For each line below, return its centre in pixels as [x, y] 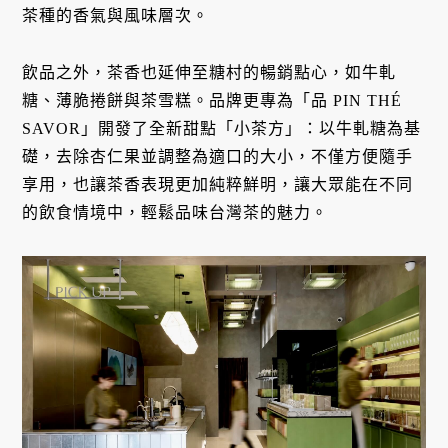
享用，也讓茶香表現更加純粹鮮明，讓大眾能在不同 [218, 185]
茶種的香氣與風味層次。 [116, 16]
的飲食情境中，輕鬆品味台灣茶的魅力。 [175, 213]
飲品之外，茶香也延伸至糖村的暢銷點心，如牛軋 [209, 73]
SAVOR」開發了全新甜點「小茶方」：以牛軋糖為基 [222, 129]
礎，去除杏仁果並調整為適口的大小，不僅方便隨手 [218, 157]
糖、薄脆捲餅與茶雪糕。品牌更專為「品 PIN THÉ [212, 101]
